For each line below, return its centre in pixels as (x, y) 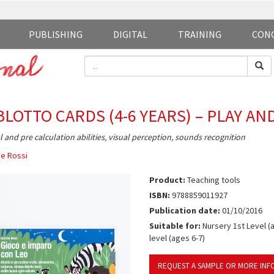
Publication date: (184, 210)
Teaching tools (213, 180)
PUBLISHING (56, 34)
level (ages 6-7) (177, 238)
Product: (167, 180)
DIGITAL (130, 34)
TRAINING (200, 34)
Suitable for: (175, 226)
